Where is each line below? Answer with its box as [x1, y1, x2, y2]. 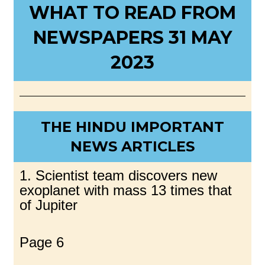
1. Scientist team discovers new [20, 167, 218, 183]
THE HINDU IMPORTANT [41, 118, 224, 135]
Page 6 [20, 234, 64, 251]
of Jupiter [20, 196, 78, 213]
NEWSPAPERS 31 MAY [33, 26, 232, 49]
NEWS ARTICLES [70, 137, 195, 155]
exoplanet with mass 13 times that [20, 182, 232, 198]
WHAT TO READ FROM [29, 1, 236, 24]
